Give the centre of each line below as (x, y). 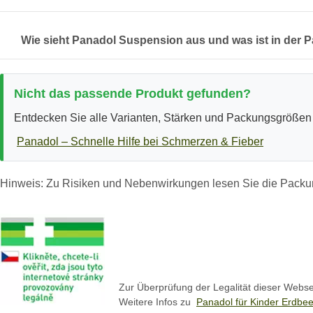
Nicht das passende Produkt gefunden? (132, 93)
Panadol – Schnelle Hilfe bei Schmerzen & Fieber (140, 141)
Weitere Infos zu (158, 301)
